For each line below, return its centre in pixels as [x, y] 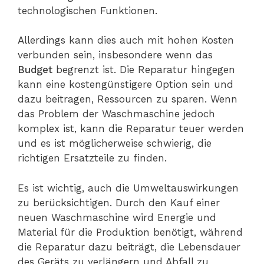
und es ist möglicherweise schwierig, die [115, 143]
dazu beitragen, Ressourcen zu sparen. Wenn [128, 99]
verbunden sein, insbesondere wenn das [115, 55]
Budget [37, 70]
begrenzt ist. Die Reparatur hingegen [146, 70]
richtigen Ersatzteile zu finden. [92, 158]
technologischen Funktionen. [88, 10]
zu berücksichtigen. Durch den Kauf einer [119, 202]
